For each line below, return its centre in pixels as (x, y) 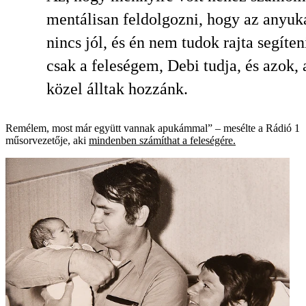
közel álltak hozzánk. (117, 89)
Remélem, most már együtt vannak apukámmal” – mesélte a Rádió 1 (153, 128)
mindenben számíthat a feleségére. (162, 141)
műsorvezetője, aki (47, 141)
